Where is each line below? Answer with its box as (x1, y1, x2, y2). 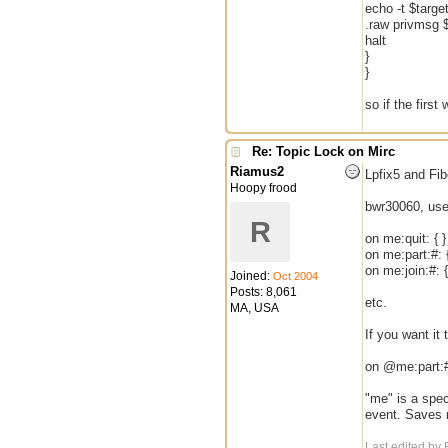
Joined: (230, 269, 273, 283)
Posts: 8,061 (230, 285, 297, 299)
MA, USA (230, 301, 279, 315)
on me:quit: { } (365, 231, 446, 246)
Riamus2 (230, 164, 284, 179)
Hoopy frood (230, 181, 297, 195)
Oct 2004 (273, 270, 318, 282)
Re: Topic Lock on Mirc (252, 144, 395, 159)
